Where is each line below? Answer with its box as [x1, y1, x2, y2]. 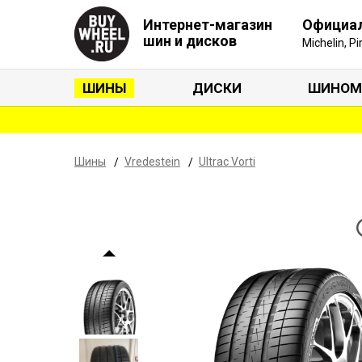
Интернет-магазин [143, 16, 272, 33]
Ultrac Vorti [199, 155, 255, 168]
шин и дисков [143, 32, 237, 49]
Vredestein [124, 155, 180, 168]
